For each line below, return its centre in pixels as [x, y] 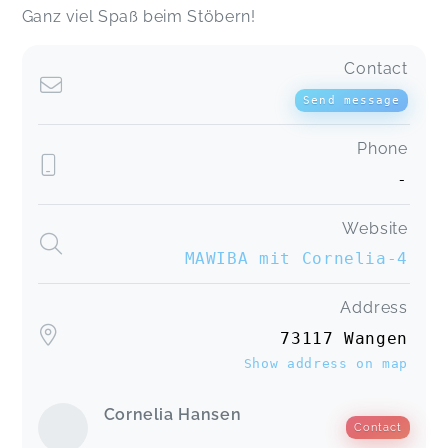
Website [375, 228]
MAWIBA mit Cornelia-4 [296, 259]
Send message [351, 100]
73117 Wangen [344, 338]
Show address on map [325, 363]
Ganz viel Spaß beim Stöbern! [138, 16]
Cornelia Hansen [172, 414]
